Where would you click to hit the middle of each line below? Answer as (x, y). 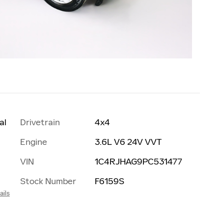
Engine (34, 142)
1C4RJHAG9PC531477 (138, 161)
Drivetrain (40, 122)
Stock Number (48, 181)
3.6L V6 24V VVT (128, 142)
